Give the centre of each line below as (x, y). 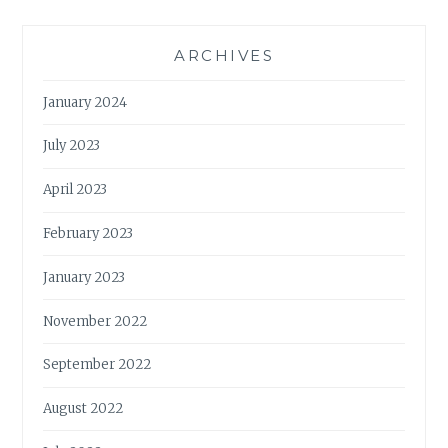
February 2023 (88, 233)
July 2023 (72, 146)
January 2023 (84, 277)
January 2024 (85, 102)
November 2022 (95, 321)
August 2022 (83, 409)
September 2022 (97, 365)
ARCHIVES (224, 56)
